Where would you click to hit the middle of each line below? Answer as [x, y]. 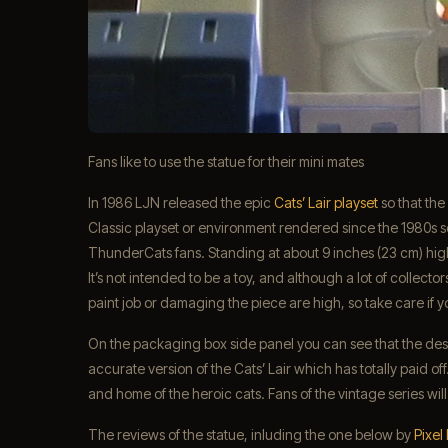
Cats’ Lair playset [326, 203]
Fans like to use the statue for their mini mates [226, 162]
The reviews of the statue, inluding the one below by [251, 435]
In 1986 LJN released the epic [181, 203]
